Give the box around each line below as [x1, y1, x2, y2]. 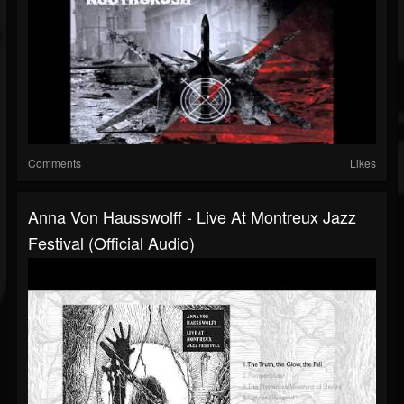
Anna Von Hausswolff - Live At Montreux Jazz [28, 205, 356, 229]
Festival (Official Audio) [28, 231, 195, 255]
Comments [28, 155, 81, 171]
